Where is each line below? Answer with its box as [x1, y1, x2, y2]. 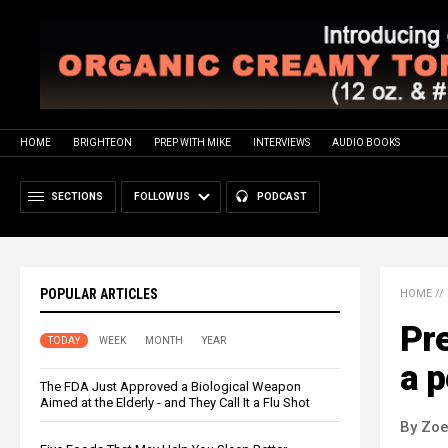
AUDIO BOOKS [332, 136, 400, 148]
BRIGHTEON [73, 136, 132, 148]
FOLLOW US [134, 190, 190, 202]
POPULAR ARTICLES [40, 285, 158, 302]
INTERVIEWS [253, 136, 310, 148]
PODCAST [257, 190, 307, 202]
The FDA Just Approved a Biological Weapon [40, 378, 301, 394]
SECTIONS [51, 190, 103, 202]
